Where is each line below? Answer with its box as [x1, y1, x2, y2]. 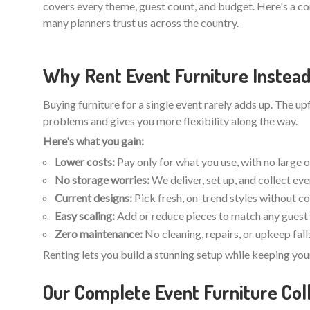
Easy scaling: [55, 208, 115, 222]
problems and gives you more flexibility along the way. [43, 113, 298, 127]
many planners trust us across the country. [43, 16, 239, 29]
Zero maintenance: [55, 226, 143, 240]
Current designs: [55, 190, 132, 204]
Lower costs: [55, 154, 115, 168]
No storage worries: [55, 172, 149, 186]
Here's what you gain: [43, 134, 144, 147]
